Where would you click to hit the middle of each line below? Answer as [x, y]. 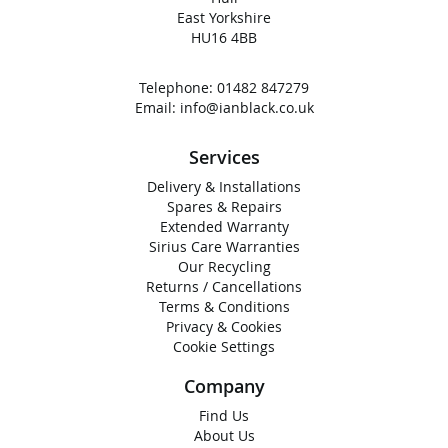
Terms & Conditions [224, 306]
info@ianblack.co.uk [246, 107]
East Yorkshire [224, 17]
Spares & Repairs [224, 206]
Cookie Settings [224, 346]
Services [224, 157]
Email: [157, 107]
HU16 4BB [224, 37]
